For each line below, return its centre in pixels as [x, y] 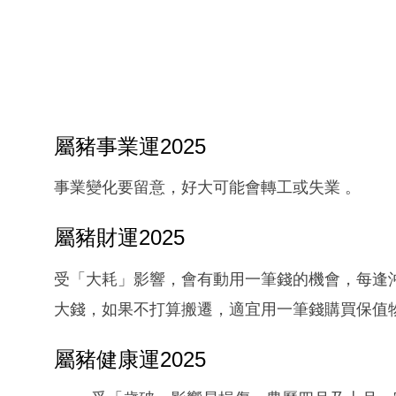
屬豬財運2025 [119, 238]
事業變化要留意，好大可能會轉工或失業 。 [207, 188]
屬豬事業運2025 [130, 146]
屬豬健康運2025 [130, 359]
